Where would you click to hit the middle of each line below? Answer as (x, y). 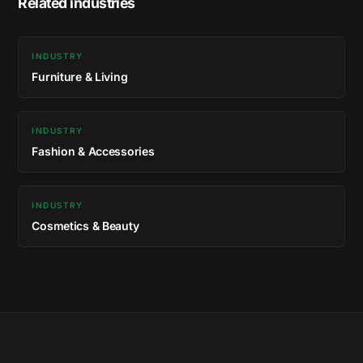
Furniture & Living (80, 76)
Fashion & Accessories (93, 151)
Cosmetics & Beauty (85, 225)
